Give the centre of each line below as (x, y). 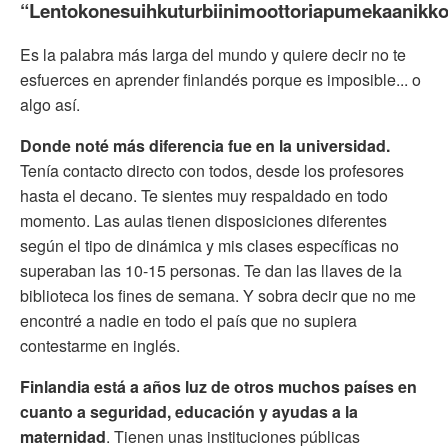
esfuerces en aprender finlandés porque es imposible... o (220, 79)
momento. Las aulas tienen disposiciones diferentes (203, 220)
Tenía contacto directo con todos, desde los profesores (212, 170)
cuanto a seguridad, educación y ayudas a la (189, 411)
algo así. (50, 104)
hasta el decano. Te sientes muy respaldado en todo (204, 195)
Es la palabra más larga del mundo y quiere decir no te (213, 54)
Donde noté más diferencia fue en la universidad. (205, 145)
